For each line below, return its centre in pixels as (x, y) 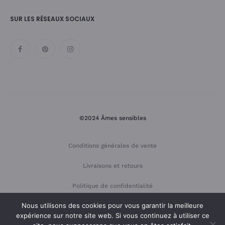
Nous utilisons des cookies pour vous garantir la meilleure (113, 205)
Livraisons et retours (113, 165)
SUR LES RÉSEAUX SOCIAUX (52, 19)
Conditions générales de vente (113, 145)
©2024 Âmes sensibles (113, 118)
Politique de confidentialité (113, 186)
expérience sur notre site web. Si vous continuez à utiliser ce (113, 215)
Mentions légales (113, 206)
